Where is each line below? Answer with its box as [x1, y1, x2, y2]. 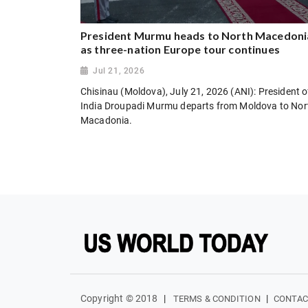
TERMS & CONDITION [173, 294, 261, 305]
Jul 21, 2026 [93, 65, 145, 76]
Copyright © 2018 [80, 293, 158, 305]
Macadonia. [80, 115, 133, 126]
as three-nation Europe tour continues [80, 42, 280, 56]
